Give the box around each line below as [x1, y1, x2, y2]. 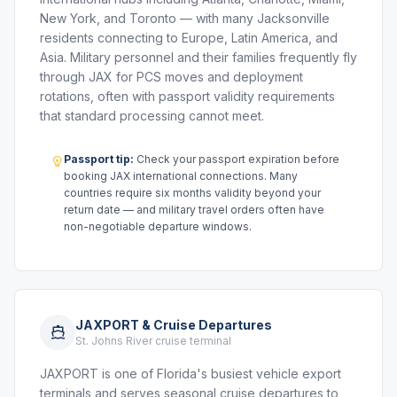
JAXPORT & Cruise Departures [75, 317, 272, 332]
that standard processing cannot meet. [40, 108, 264, 123]
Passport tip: [64, 152, 134, 166]
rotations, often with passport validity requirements [40, 89, 335, 104]
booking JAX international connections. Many [64, 169, 298, 183]
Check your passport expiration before [134, 152, 339, 166]
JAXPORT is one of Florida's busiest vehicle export [40, 366, 341, 381]
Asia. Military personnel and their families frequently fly [40, 50, 357, 65]
